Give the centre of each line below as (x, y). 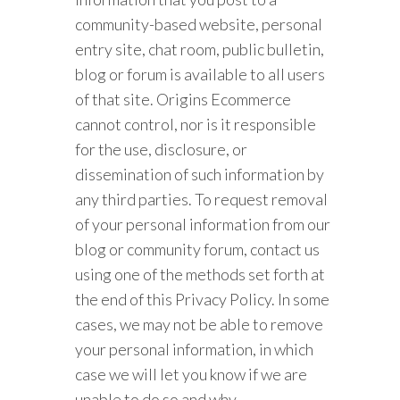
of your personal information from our (203, 224)
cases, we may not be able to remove (200, 324)
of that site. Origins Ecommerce (183, 99)
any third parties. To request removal (202, 199)
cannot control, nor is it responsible (196, 124)
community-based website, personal (199, 24)
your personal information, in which (195, 349)
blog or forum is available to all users (200, 74)
